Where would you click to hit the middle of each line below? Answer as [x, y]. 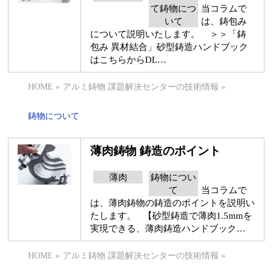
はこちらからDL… [129, 59]
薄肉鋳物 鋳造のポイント [156, 151]
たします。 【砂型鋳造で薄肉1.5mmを [172, 215]
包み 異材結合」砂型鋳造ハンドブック [169, 47]
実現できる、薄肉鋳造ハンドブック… [168, 228]
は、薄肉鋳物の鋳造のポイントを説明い [173, 203]
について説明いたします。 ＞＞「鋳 [168, 34]
